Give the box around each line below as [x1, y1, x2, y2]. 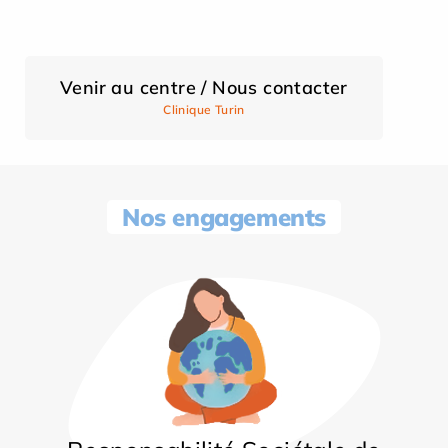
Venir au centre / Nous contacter [60, 75, 348, 99]
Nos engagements [122, 201, 326, 232]
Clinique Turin [163, 101, 245, 117]
